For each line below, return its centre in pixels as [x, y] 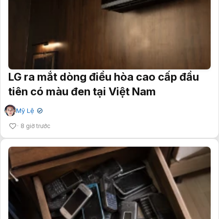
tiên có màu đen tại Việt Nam [82, 91]
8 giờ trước [35, 126]
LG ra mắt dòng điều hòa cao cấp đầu [104, 77]
